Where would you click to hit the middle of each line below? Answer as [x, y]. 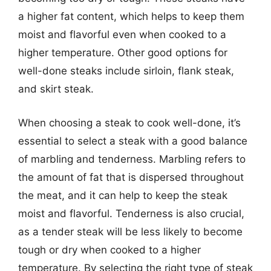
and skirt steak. [56, 89]
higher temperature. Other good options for [123, 53]
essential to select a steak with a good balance [133, 141]
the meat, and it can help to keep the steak [123, 195]
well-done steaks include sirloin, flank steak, [126, 71]
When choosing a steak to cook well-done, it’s [129, 122]
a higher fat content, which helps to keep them [131, 16]
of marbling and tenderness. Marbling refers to [132, 159]
